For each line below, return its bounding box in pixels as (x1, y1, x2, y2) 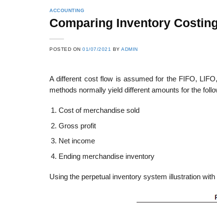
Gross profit (58, 122, 96, 130)
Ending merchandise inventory (58, 152, 155, 160)
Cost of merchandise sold (58, 106, 139, 114)
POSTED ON (49, 46, 83, 52)
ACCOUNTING (49, 8, 85, 13)
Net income (58, 137, 95, 145)
